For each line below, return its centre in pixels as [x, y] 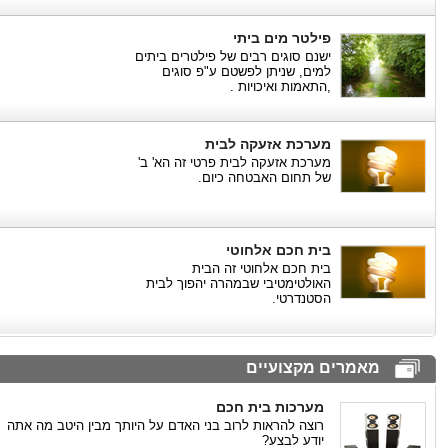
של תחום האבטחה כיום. [264, 177]
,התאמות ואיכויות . [280, 86]
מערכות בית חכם [270, 407]
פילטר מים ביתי [282, 38]
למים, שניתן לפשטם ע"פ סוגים [246, 71]
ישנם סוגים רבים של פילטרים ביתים [233, 56]
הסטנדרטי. [301, 298]
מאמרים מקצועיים [313, 367]
